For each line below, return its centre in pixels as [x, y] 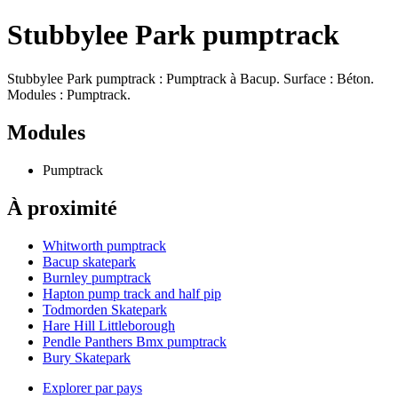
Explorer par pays [92, 387]
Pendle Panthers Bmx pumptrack [135, 341]
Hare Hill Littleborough [109, 325]
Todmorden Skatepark [105, 309]
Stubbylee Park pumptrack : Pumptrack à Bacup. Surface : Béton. [191, 78]
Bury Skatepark [87, 357]
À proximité [62, 207]
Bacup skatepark [89, 261]
